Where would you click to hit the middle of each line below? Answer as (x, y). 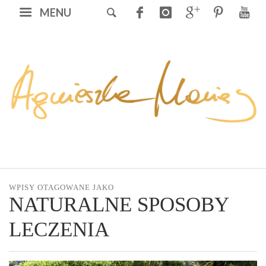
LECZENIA (59, 230)
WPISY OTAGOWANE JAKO (61, 188)
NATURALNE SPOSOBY (119, 205)
